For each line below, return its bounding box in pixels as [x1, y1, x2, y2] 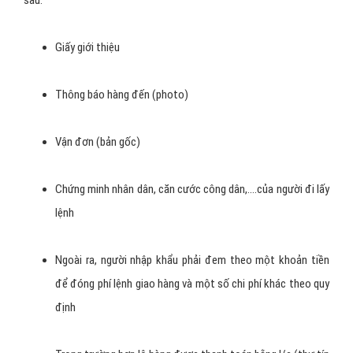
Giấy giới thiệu [55, 40, 120, 54]
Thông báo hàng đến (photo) [55, 87, 188, 102]
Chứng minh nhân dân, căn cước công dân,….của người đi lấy [55, 182, 329, 196]
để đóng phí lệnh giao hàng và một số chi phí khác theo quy [55, 277, 329, 291]
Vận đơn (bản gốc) [55, 135, 140, 149]
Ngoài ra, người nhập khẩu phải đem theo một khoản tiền [55, 253, 329, 267]
